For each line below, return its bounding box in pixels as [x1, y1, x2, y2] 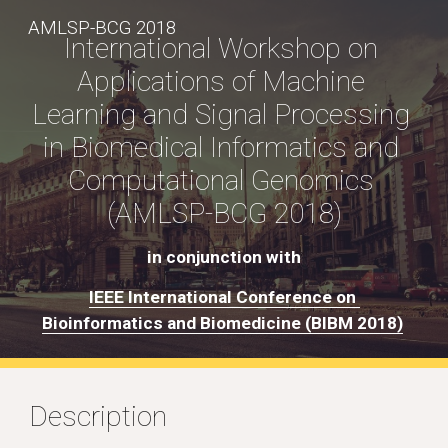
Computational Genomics [67, 164, 374, 197]
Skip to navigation [307, 28, 432, 46]
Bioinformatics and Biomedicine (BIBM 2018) [41, 313, 403, 333]
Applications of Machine [76, 65, 365, 98]
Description [29, 400, 168, 433]
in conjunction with [147, 247, 301, 267]
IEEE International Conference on [88, 287, 356, 307]
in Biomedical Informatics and [42, 131, 399, 164]
